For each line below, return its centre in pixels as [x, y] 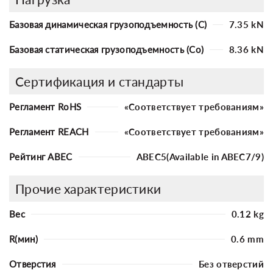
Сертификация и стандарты [100, 81]
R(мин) [23, 239]
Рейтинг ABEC [41, 156]
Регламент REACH [49, 131]
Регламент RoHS [45, 106]
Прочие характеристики [88, 188]
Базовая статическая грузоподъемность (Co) [107, 49]
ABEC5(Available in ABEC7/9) [200, 156]
